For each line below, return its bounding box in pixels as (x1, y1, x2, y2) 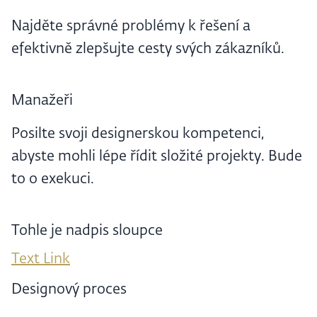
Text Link (11, 252, 70, 267)
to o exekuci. (11, 172, 94, 187)
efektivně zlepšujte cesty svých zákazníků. (11, 42, 284, 57)
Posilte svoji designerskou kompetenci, (11, 127, 264, 142)
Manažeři (11, 93, 73, 108)
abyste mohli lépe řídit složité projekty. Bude (11, 149, 302, 164)
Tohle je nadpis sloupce (11, 224, 163, 238)
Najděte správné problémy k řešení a (11, 19, 250, 34)
